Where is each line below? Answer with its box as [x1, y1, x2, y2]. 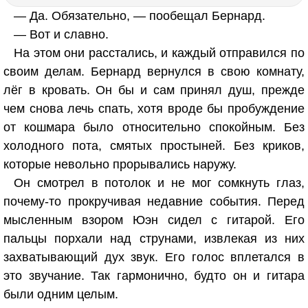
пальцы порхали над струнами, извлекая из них [3, 232, 305, 245]
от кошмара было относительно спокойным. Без [3, 120, 305, 134]
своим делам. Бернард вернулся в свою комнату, [3, 65, 305, 78]
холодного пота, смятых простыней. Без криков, [3, 139, 305, 153]
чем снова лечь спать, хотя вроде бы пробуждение [3, 102, 305, 115]
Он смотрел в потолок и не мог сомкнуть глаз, [14, 176, 305, 190]
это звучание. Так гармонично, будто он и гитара [3, 269, 305, 283]
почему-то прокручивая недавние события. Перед [3, 195, 305, 208]
